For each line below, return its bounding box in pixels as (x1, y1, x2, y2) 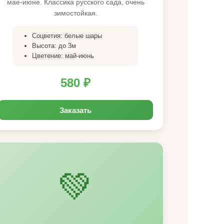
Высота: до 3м (32, 42, 76, 49)
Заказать (59, 104, 91, 115)
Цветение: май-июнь (32, 52, 94, 59)
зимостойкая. (53, 9, 97, 17)
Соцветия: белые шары (32, 32, 102, 39)
